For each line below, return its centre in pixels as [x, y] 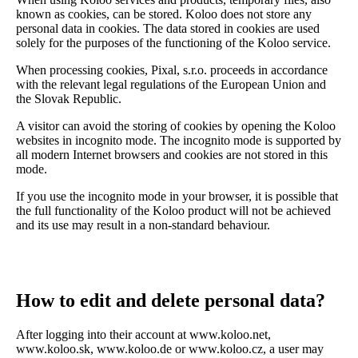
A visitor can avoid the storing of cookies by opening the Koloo [176, 125]
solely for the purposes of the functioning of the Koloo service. [173, 42]
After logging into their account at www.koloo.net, [143, 334]
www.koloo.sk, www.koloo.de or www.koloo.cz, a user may [170, 348]
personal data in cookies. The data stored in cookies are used [168, 28]
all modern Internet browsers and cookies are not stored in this [172, 154]
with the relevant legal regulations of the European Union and [171, 84]
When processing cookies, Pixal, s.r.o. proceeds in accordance [172, 70]
